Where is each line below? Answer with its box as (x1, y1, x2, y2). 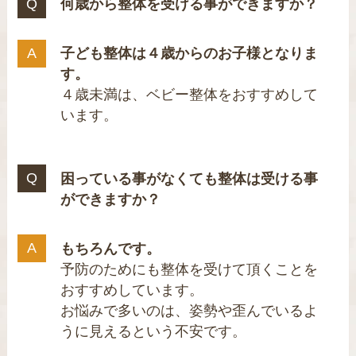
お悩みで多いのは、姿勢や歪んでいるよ (60, 302, 319, 319)
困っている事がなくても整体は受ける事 (60, 170, 319, 187)
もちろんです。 (60, 240, 161, 257)
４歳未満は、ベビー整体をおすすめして (60, 87, 319, 103)
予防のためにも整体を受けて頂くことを (60, 261, 319, 277)
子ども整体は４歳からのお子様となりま (60, 45, 319, 62)
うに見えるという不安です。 (60, 323, 247, 339)
